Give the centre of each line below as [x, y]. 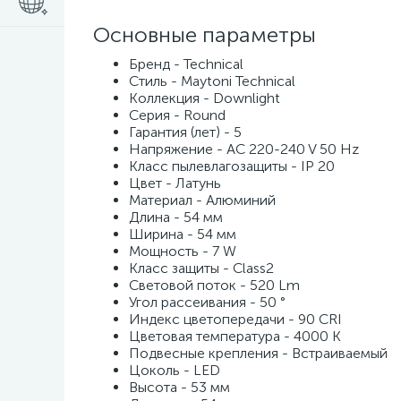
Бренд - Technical [186, 64]
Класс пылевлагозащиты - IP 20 [232, 166]
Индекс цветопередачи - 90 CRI [235, 319]
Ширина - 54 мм [183, 234]
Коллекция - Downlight [205, 98]
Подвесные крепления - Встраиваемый [258, 353]
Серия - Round [177, 115]
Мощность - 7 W [183, 251]
